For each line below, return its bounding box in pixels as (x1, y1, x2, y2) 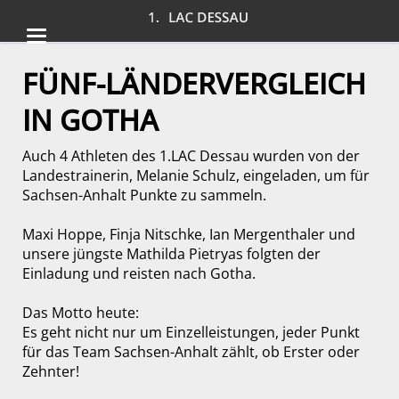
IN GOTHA (21, 100, 159, 139)
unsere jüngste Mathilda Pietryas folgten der (21, 244, 321, 265)
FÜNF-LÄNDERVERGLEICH (21, 63, 366, 102)
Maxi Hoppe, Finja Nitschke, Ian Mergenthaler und (21, 224, 355, 245)
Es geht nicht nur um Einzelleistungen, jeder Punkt (21, 322, 360, 343)
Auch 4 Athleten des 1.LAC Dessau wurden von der (21, 146, 360, 167)
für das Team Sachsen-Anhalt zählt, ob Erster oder (21, 342, 360, 362)
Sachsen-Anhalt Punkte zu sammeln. (21, 185, 266, 206)
